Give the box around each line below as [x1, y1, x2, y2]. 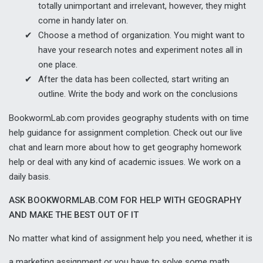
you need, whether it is [164, 232, 252, 244]
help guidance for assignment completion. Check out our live [9, 127, 242, 138]
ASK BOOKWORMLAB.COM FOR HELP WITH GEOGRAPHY [9, 194, 241, 205]
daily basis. [9, 171, 50, 182]
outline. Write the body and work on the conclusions [38, 88, 238, 99]
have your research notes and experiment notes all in [38, 44, 242, 55]
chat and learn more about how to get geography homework [9, 141, 241, 153]
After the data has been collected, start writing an [38, 73, 229, 85]
